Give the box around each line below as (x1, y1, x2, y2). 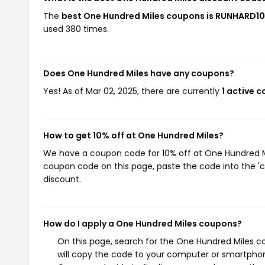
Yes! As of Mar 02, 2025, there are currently (43, 85, 222, 97)
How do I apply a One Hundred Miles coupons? (43, 218, 242, 230)
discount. (43, 173, 81, 185)
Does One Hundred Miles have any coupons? (43, 67, 234, 79)
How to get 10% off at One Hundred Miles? (43, 130, 224, 141)
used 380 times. (43, 23, 109, 35)
